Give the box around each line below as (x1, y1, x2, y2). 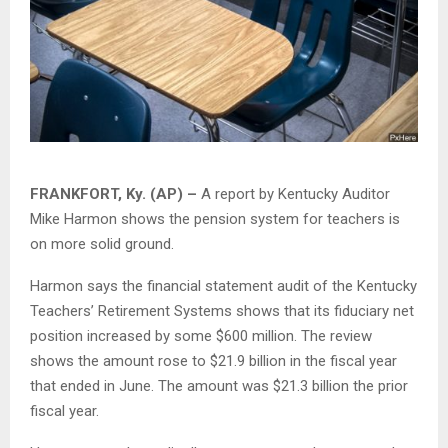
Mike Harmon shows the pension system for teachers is (30, 209, 400, 228)
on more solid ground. (30, 234, 174, 253)
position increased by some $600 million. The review (30, 326, 372, 345)
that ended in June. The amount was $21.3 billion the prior (30, 376, 408, 395)
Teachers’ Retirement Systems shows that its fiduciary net (30, 301, 414, 320)
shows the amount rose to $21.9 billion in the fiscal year (30, 351, 397, 370)
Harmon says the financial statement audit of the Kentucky (30, 276, 417, 295)
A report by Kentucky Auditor (201, 184, 390, 203)
